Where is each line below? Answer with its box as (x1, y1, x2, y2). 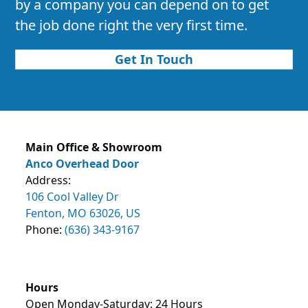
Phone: (25, 222, 65, 238)
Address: (25, 173, 71, 188)
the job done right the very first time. (15, 16, 248, 35)
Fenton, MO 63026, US (25, 206, 141, 221)
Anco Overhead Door (25, 156, 140, 172)
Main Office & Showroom (25, 140, 163, 155)
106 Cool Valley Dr (25, 189, 120, 205)
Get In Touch (115, 51, 193, 68)
